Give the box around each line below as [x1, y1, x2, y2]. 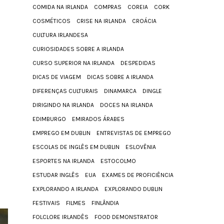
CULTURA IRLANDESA [32, 31, 88, 38]
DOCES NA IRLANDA [100, 101, 153, 108]
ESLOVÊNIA [125, 143, 156, 150]
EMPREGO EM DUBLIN [32, 129, 90, 136]
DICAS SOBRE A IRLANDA [87, 73, 153, 80]
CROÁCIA [132, 17, 156, 24]
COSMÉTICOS [32, 17, 70, 24]
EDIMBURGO [32, 115, 66, 122]
